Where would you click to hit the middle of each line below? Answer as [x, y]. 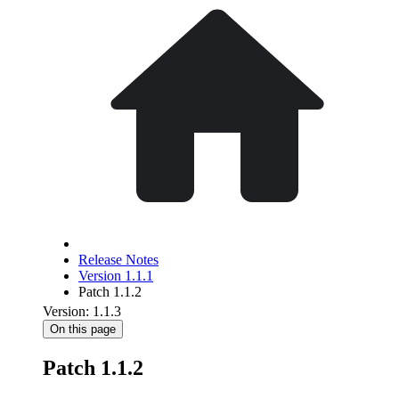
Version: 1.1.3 [82, 311]
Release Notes [118, 260]
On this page [83, 329]
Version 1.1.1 [116, 276]
